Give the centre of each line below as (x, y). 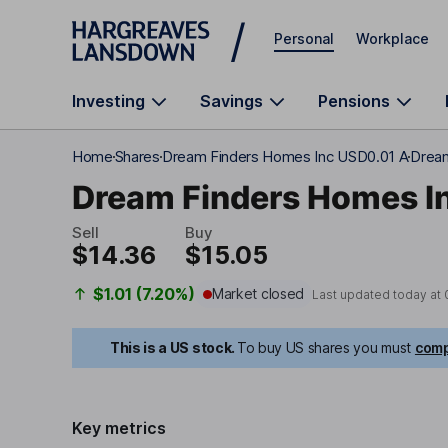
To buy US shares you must (323, 347)
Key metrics (119, 428)
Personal (304, 38)
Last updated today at (378, 294)
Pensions (354, 101)
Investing (108, 101)
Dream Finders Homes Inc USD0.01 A (285, 156)
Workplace (392, 38)
